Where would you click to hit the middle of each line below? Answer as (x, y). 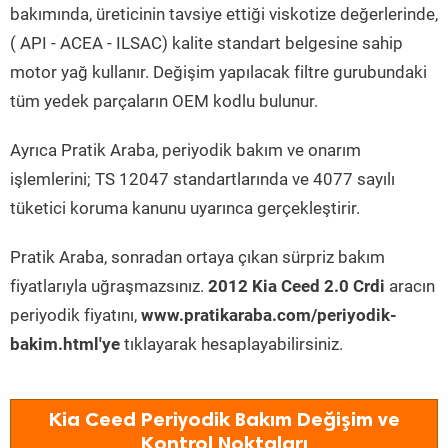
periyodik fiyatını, (75, 315)
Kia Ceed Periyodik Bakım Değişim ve (224, 419)
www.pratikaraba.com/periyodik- (269, 315)
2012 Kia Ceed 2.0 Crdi (296, 286)
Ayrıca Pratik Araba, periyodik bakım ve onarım (185, 150)
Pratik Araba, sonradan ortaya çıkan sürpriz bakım (197, 257)
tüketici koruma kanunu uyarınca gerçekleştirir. (185, 208)
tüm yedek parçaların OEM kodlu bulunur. (164, 101)
